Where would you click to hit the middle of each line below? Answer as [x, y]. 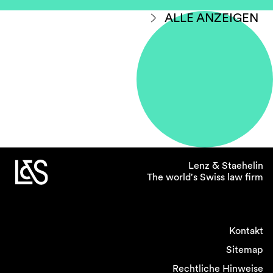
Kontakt [246, 231]
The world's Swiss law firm [205, 177]
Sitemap [245, 250]
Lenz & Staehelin [226, 165]
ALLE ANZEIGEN [211, 18]
